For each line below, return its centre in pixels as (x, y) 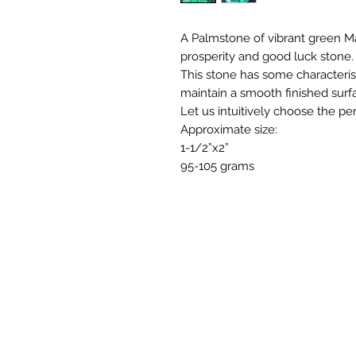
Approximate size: (229, 130)
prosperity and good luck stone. (267, 57)
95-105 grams (217, 166)
